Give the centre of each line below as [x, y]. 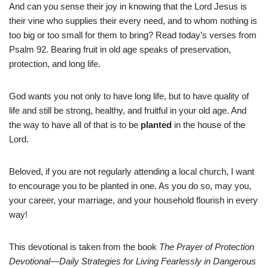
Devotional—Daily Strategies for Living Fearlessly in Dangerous [133, 261]
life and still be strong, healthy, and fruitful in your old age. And [128, 110]
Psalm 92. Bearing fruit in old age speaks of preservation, [120, 49]
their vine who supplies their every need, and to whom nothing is [133, 20]
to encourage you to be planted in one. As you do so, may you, [130, 185]
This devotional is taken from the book [84, 246]
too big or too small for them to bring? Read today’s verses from [133, 35]
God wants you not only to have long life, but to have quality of [129, 96]
